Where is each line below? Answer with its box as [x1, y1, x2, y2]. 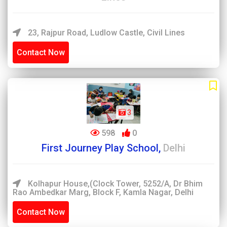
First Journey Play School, [42, 142, 163, 154]
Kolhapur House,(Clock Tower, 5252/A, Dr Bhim [26, 179, 203, 188]
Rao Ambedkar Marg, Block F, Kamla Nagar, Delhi [13, 187, 194, 197]
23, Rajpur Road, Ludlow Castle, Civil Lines [26, 28, 185, 37]
